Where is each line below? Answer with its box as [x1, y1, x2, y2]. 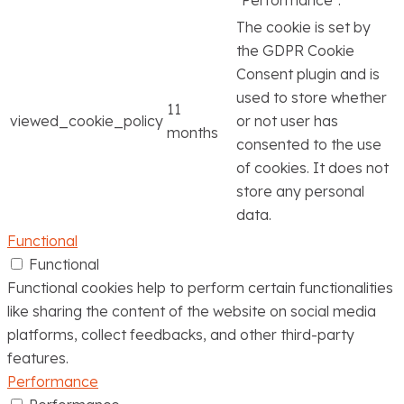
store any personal [236, 181, 364, 200]
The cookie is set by [236, 17, 371, 36]
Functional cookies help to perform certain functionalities [7, 278, 393, 297]
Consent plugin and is [236, 64, 380, 83]
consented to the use [236, 134, 381, 153]
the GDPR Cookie [236, 41, 354, 60]
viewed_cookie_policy [10, 111, 163, 130]
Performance [7, 372, 98, 390]
